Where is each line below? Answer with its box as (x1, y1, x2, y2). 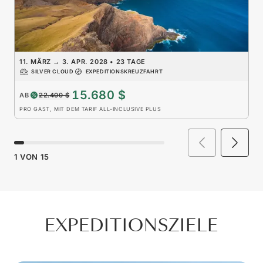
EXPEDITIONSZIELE (45, 214, 218, 238)
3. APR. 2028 (60, 58, 108, 66)
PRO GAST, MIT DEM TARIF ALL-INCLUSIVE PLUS (19, 106, 161, 113)
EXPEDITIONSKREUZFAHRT (85, 68, 163, 75)
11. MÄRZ (19, 58, 53, 66)
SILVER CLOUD (31, 68, 74, 75)
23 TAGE (116, 58, 146, 66)
